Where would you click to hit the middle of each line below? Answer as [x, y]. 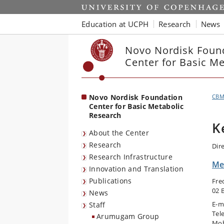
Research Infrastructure [131, 157]
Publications [110, 181]
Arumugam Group [128, 216]
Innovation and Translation [136, 169]
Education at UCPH [115, 24]
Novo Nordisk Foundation [136, 97]
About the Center [119, 133]
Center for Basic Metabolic [136, 106]
